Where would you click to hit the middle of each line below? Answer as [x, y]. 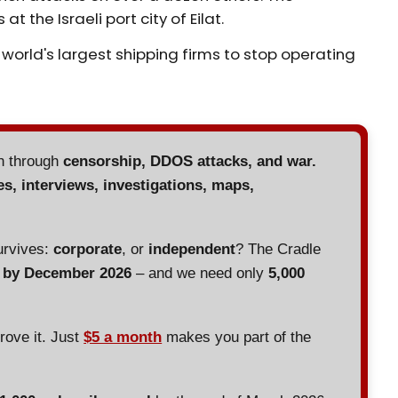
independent [192, 250]
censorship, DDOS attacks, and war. [190, 162]
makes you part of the [237, 338]
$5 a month [123, 338]
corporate [88, 250]
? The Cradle [279, 250]
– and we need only [200, 274]
